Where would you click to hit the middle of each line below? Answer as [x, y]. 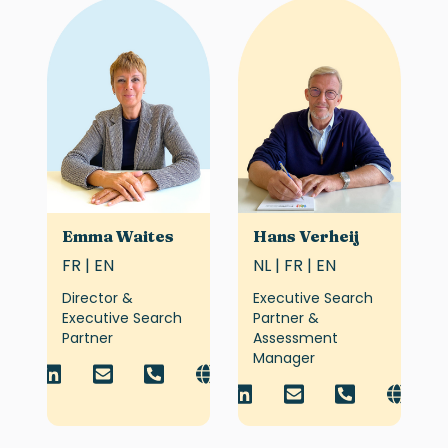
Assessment [295, 337]
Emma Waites [117, 235]
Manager [284, 357]
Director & [97, 297]
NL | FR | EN [294, 265]
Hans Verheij [306, 235]
